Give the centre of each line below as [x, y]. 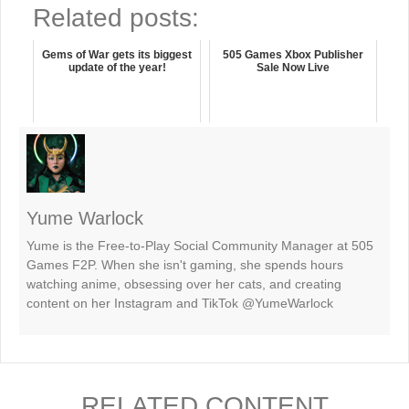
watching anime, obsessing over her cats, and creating [184, 283]
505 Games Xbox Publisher [293, 54]
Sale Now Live [293, 67]
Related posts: [116, 17]
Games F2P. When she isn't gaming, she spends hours [185, 264]
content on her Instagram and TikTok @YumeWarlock [180, 303]
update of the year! [117, 67]
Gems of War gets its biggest [117, 54]
